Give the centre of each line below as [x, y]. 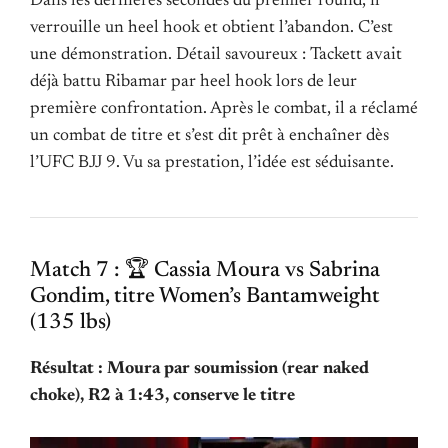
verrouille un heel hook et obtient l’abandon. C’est [211, 28]
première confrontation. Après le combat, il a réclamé [224, 109]
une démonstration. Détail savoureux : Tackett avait [216, 55]
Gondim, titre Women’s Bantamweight [205, 297]
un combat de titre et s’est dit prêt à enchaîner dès [209, 136]
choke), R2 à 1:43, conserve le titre [162, 396]
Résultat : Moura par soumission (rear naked [199, 369]
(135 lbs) [70, 323]
